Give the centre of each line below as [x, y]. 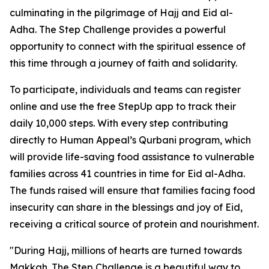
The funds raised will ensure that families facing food [132, 190]
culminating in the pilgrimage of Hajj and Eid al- [121, 12]
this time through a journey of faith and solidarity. [123, 63]
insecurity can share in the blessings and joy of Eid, [126, 207]
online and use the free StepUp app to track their [123, 106]
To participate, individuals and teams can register [125, 89]
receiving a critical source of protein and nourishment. [134, 224]
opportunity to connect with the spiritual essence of [128, 46]
